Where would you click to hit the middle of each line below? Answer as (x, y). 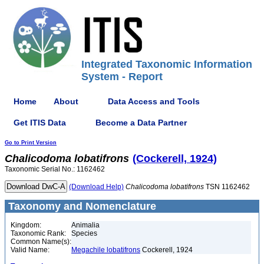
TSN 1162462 (227, 187)
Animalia (85, 225)
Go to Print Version (31, 143)
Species (84, 233)
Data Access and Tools (154, 101)
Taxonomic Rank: (38, 233)
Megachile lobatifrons (106, 250)
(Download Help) (96, 187)
